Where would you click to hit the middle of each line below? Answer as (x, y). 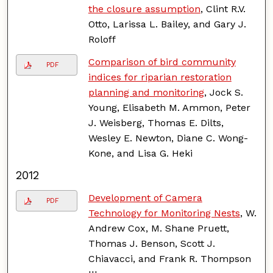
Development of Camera (145, 197)
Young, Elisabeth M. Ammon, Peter (169, 107)
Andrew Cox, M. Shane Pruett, (158, 228)
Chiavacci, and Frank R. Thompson (169, 258)
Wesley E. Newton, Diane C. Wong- (168, 138)
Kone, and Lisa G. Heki (140, 153)
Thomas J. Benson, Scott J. (151, 243)
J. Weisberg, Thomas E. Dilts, (156, 122)
